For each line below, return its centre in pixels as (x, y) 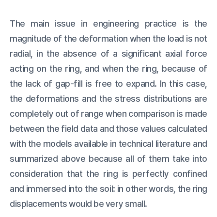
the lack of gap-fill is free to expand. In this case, (108, 83)
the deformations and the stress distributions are (108, 98)
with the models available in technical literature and (108, 143)
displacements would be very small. (78, 203)
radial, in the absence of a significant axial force (108, 53)
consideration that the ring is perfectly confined (108, 173)
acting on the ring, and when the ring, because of (108, 68)
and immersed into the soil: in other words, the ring (108, 188)
